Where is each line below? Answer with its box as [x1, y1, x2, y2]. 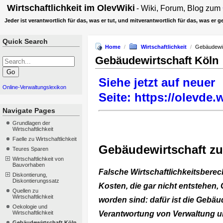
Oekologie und [12, 204, 47, 210]
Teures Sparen [12, 146, 48, 152]
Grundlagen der [12, 120, 50, 126]
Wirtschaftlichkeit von [12, 156, 64, 162]
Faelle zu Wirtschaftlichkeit [12, 136, 77, 142]
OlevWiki [97, 3, 135, 13]
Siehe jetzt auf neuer [99, 76, 215, 89]
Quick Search [2, 37, 48, 45]
